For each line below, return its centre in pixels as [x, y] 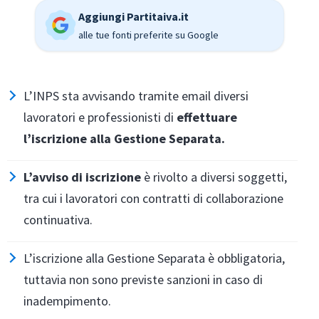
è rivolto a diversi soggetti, [214, 177]
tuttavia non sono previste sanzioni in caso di [143, 279]
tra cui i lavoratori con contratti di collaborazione [153, 198]
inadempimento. [67, 301]
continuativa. [58, 220]
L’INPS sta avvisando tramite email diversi [136, 96]
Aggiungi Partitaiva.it [134, 16]
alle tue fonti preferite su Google [148, 35]
